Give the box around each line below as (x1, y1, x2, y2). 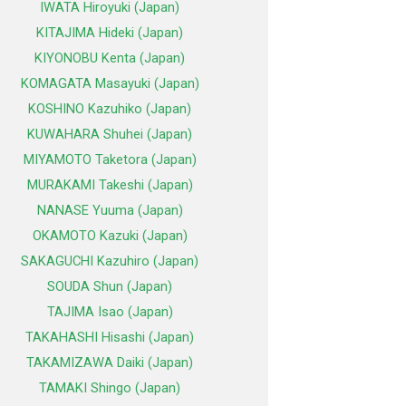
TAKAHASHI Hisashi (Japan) (25, 329, 194, 346)
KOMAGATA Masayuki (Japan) (20, 75, 199, 92)
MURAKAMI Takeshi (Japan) (26, 177, 193, 194)
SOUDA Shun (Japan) (47, 278, 172, 295)
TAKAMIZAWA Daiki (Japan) (26, 354, 193, 372)
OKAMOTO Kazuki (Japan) (32, 227, 188, 245)
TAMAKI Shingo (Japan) (39, 380, 180, 397)
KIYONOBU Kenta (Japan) (34, 50, 185, 67)
